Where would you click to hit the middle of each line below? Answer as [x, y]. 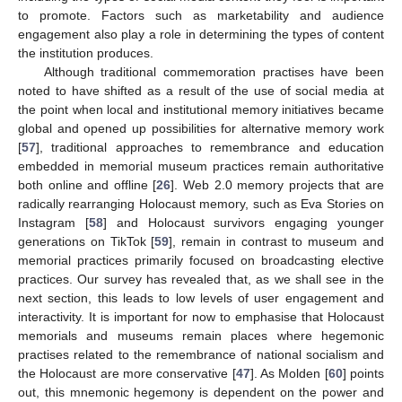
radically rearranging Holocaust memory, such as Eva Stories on [201, 204]
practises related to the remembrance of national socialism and [201, 355]
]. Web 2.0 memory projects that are [278, 185]
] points [363, 374]
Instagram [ [53, 223]
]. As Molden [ [289, 374]
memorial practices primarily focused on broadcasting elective [201, 261]
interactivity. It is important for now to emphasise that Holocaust [201, 317]
